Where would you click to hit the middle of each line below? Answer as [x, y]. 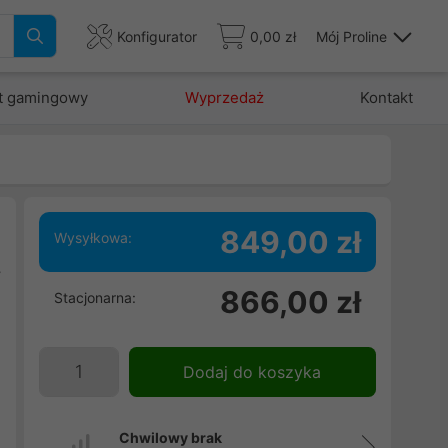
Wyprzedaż [224, 97]
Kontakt [386, 97]
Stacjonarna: [94, 297]
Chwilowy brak [170, 437]
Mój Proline [351, 36]
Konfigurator [157, 36]
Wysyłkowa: [92, 237]
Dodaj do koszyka [252, 372]
